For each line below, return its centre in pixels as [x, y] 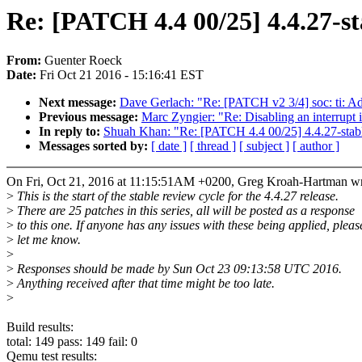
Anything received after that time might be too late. [144, 284]
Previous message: [90, 117]
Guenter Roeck [83, 61]
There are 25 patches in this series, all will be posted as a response [184, 211]
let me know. [47, 240]
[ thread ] [213, 146]
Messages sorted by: [95, 146]
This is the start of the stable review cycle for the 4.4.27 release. [176, 196]
